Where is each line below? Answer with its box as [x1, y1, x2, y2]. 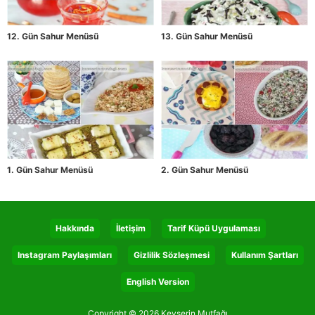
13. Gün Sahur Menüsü [161, 31, 252, 42]
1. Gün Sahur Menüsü [7, 164, 93, 175]
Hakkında [55, 222, 94, 233]
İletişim [115, 222, 146, 233]
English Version [126, 276, 189, 287]
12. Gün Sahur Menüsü [7, 31, 98, 42]
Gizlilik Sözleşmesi [133, 249, 210, 260]
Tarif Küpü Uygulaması [167, 222, 260, 233]
